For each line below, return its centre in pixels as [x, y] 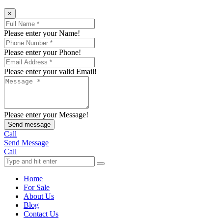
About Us [39, 196]
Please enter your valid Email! [50, 72]
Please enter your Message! [46, 115]
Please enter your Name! [42, 33]
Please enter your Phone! [42, 53]
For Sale [37, 188]
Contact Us [41, 214]
